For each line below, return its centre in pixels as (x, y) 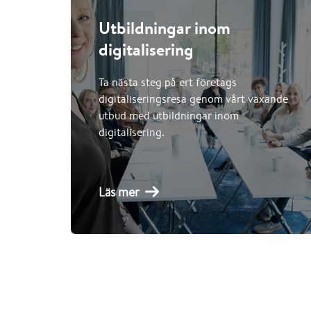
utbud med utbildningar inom (169, 116)
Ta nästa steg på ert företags (168, 82)
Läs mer (119, 192)
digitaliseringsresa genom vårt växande (193, 99)
